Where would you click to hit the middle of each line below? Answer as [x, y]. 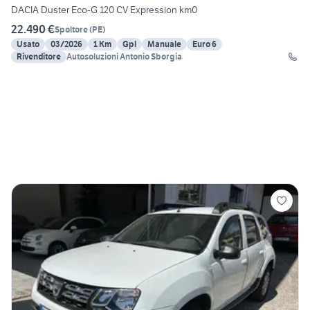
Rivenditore [39, 57]
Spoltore [71, 29]
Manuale [164, 44]
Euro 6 [204, 44]
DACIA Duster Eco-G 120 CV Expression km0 [104, 10]
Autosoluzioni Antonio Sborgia [124, 57]
